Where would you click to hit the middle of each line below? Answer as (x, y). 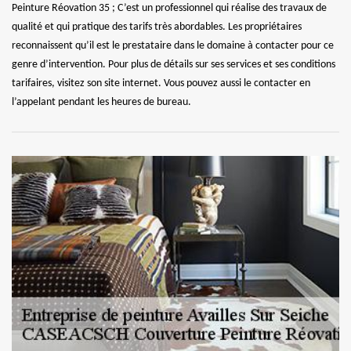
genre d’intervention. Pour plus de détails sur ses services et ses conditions (174, 64)
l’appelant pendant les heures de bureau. (101, 102)
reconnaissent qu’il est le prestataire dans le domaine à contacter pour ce (173, 45)
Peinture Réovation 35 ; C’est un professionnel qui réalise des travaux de (169, 8)
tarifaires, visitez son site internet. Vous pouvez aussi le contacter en (161, 83)
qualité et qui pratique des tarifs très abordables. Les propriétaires (157, 27)
